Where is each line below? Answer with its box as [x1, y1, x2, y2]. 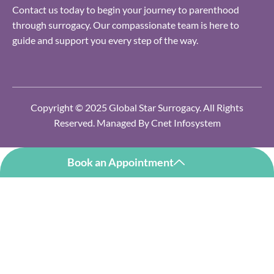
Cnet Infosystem [149, 117, 221, 129]
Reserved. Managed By [53, 117, 149, 129]
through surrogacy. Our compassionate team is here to [12, 19, 239, 31]
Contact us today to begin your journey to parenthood [12, 4, 239, 16]
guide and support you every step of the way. [12, 34, 198, 46]
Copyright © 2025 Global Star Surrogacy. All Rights [31, 102, 243, 114]
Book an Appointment [67, 155, 174, 169]
